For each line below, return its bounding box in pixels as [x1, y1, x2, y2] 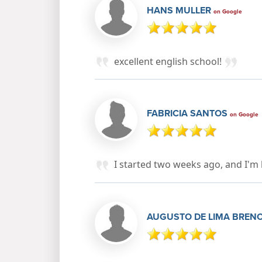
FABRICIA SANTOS [147, 106, 230, 120]
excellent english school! [114, 54, 224, 68]
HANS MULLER [147, 3, 213, 17]
